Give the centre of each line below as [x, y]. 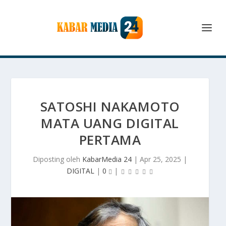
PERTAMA [110, 140]
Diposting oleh [58, 159]
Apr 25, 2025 [160, 159]
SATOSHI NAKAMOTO [110, 106]
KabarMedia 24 [107, 159]
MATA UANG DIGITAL [110, 123]
